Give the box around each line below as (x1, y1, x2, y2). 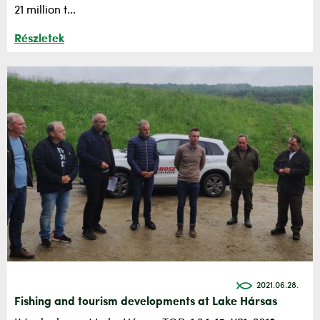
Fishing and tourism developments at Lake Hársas (14, 296, 277, 309)
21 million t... (14, 5, 76, 17)
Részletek (14, 34, 64, 46)
